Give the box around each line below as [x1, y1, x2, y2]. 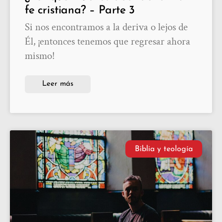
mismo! [25, 49, 55, 63]
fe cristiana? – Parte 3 [25, 5, 135, 17]
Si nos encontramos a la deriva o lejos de [25, 20, 188, 34]
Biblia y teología [134, 145, 193, 153]
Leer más [42, 80, 73, 88]
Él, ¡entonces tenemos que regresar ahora [25, 35, 190, 49]
